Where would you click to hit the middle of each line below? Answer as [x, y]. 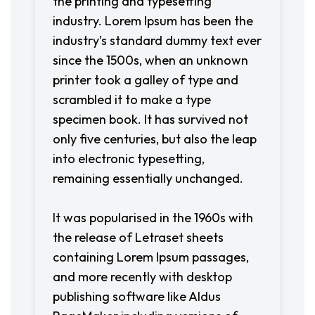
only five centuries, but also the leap [155, 139]
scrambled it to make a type [132, 99]
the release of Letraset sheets [138, 237]
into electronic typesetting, [129, 159]
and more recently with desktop [142, 277]
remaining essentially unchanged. [148, 178]
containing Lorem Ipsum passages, [151, 257]
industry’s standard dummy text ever [157, 40]
